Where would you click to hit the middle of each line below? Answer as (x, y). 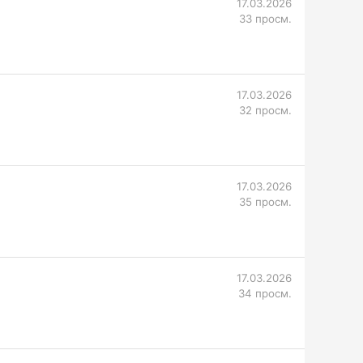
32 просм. (265, 110)
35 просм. (265, 202)
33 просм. (265, 19)
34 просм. (265, 293)
